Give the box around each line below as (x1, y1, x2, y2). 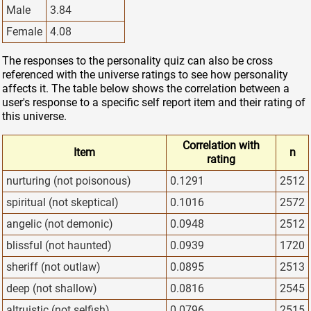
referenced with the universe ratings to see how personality (2, 68, 288, 82)
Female (6, 25, 42, 39)
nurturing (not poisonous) (6, 174, 131, 188)
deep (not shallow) (6, 282, 97, 296)
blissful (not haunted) (6, 239, 112, 253)
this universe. (2, 110, 67, 124)
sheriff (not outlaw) (6, 260, 101, 274)
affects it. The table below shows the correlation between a (2, 82, 289, 96)
